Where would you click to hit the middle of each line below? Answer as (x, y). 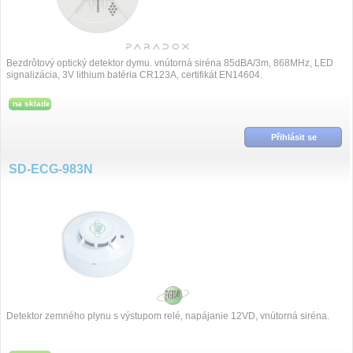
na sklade (32, 104)
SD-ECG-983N (51, 169)
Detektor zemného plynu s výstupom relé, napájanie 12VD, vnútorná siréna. (168, 316)
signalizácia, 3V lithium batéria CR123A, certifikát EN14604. (134, 75)
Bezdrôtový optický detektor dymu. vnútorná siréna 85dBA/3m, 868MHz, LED (170, 63)
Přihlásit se (294, 137)
